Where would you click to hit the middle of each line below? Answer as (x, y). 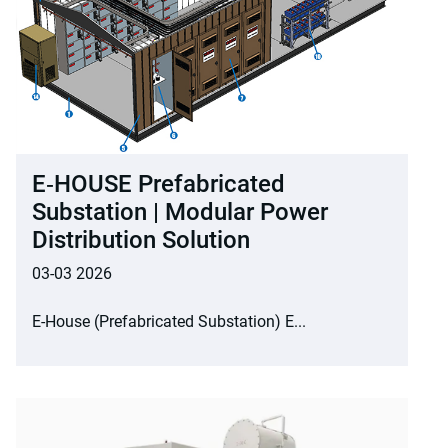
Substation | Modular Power (180, 211)
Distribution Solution (141, 239)
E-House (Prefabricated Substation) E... (169, 321)
